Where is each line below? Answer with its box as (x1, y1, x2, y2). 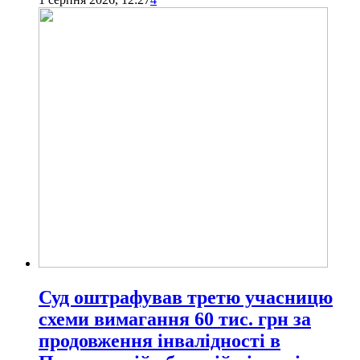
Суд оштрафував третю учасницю (39, 286, 333, 308)
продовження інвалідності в (39, 329, 280, 351)
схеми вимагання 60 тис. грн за (39, 308, 311, 329)
